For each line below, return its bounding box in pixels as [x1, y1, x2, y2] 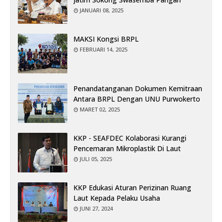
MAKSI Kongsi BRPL [73, 34, 139, 44]
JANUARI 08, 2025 [80, 6, 123, 14]
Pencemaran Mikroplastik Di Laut [73, 143, 181, 153]
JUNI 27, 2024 [80, 204, 113, 212]
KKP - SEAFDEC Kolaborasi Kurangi [73, 133, 186, 143]
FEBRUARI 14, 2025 [80, 45, 127, 53]
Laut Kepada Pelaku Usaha [73, 193, 160, 203]
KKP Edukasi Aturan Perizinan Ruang [73, 182, 191, 192]
